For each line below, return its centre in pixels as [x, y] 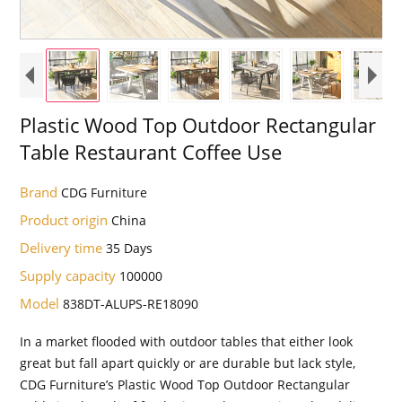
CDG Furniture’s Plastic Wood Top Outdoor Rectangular [185, 384]
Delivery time [63, 247]
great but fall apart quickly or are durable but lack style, [188, 363]
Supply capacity [70, 275]
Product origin [66, 219]
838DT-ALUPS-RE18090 [131, 303]
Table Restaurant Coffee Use [151, 151]
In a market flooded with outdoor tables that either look [187, 341]
